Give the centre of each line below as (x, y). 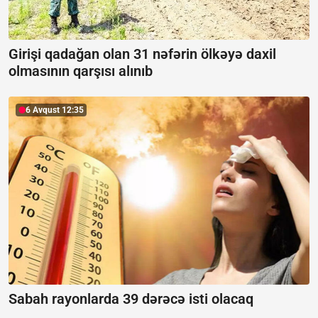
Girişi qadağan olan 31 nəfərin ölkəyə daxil (142, 54)
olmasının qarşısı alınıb (81, 71)
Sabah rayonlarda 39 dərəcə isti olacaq (131, 298)
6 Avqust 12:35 (55, 110)
